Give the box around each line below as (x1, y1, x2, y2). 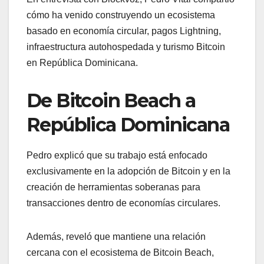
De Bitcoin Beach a (27, 88, 196, 112)
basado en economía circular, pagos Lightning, (27, 25, 221, 36)
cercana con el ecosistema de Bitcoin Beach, (27, 247, 214, 258)
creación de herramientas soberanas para (27, 181, 200, 192)
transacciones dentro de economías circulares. (27, 197, 220, 208)
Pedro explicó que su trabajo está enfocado (27, 150, 207, 160)
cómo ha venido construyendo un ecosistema (27, 9, 215, 20)
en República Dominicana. (27, 57, 138, 68)
